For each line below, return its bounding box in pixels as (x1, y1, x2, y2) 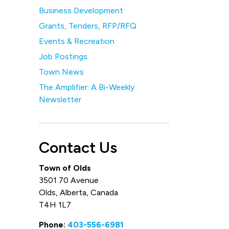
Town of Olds (39, 163, 91, 173)
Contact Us (39, 138, 117, 157)
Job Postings (39, 52, 87, 61)
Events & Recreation (39, 36, 114, 46)
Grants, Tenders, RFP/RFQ (39, 21, 136, 31)
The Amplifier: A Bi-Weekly (39, 82, 134, 92)
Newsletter (39, 95, 81, 104)
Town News (39, 67, 84, 77)
